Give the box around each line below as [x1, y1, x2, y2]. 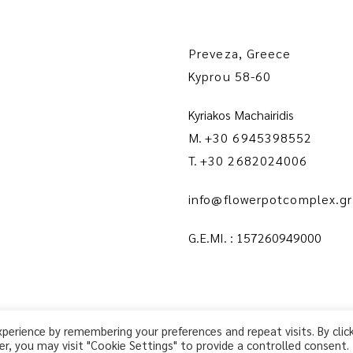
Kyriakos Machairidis [188, 106, 294, 123]
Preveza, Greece [188, 44, 292, 61]
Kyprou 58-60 [188, 67, 272, 84]
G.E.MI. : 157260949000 [188, 229, 321, 246]
